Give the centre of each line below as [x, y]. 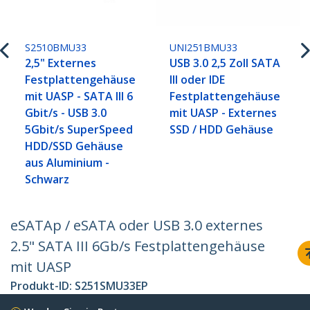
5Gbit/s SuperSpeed [79, 130]
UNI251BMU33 [204, 48]
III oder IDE [198, 80]
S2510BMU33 [56, 48]
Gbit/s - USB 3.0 [66, 113]
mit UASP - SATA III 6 [79, 97]
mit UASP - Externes [224, 113]
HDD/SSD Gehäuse [74, 146]
